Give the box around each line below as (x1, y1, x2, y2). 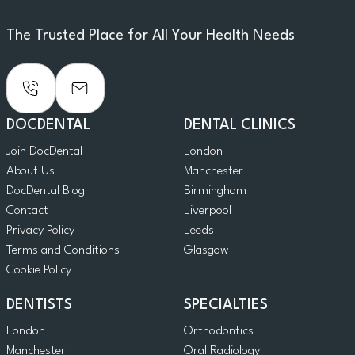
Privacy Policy (6, 224, 74, 238)
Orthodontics (184, 325, 254, 338)
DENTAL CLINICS (184, 118, 296, 133)
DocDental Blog (6, 185, 85, 198)
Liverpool (184, 204, 231, 218)
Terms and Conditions (6, 244, 120, 258)
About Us (6, 165, 55, 178)
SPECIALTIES (184, 298, 268, 313)
